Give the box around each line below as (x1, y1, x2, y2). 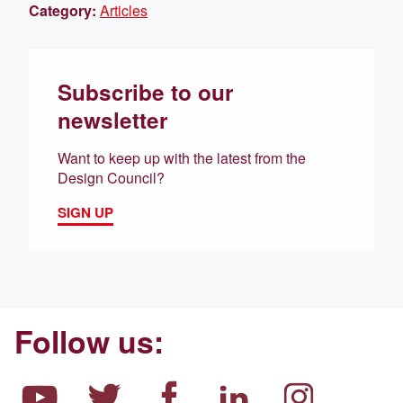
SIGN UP (58, 201, 113, 222)
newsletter (58, 103, 167, 135)
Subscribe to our (58, 76, 233, 107)
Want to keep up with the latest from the (58, 147, 306, 168)
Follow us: (14, 318, 164, 363)
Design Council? (58, 166, 165, 188)
